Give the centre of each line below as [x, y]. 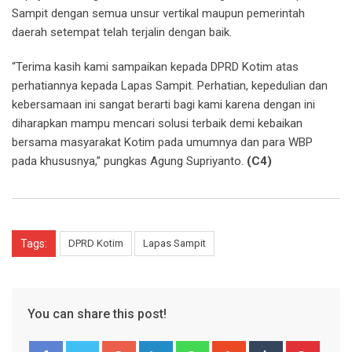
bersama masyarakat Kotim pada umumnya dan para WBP [162, 142]
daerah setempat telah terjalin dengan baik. [122, 32]
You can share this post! [97, 313]
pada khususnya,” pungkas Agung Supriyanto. [129, 161]
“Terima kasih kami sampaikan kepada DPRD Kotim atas [155, 66]
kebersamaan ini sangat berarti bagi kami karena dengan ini [163, 104]
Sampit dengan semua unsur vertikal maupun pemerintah [158, 13]
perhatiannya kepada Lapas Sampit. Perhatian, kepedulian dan [170, 85]
